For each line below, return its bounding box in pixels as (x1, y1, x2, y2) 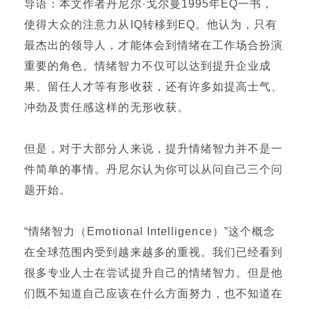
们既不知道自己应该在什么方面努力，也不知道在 (24, 288, 283, 299)
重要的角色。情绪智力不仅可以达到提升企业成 (24, 60, 272, 72)
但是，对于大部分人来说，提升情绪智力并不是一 (24, 143, 283, 154)
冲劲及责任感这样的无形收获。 (24, 101, 189, 113)
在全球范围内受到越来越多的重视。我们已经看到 (24, 246, 283, 258)
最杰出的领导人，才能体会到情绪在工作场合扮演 (24, 39, 283, 51)
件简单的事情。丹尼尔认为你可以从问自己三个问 (24, 163, 283, 175)
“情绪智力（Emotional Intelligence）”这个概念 (24, 226, 276, 237)
